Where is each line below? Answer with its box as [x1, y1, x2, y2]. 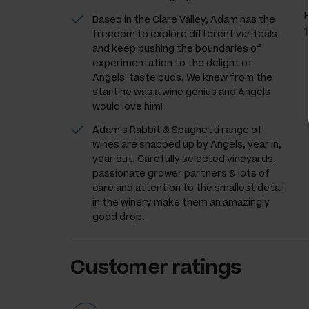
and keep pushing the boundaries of [92, 42, 261, 54]
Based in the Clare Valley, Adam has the [92, 13, 275, 26]
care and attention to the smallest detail [92, 181, 284, 194]
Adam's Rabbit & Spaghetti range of [92, 123, 262, 136]
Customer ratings [70, 253, 241, 280]
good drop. [92, 210, 145, 223]
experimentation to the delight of [92, 57, 252, 69]
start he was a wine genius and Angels [92, 86, 270, 98]
